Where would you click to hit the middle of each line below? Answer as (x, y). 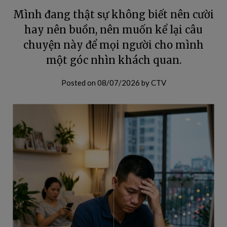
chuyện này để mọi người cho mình (113, 45)
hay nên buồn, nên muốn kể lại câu (113, 30)
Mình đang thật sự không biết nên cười (113, 14)
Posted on (79, 83)
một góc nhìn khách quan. (113, 60)
